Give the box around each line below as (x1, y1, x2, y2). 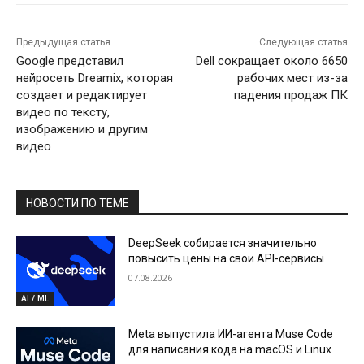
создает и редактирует (16, 88, 147, 103)
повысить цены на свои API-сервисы (128, 252, 325, 266)
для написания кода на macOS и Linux (128, 343, 332, 357)
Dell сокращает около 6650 (195, 54, 348, 69)
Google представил (16, 54, 123, 69)
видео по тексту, (16, 105, 110, 120)
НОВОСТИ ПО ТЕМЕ (26, 197, 129, 210)
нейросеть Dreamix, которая (16, 71, 173, 86)
